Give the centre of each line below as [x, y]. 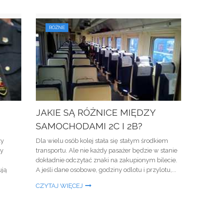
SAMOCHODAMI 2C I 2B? [89, 126]
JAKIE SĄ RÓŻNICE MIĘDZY [96, 112]
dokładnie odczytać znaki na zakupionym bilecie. [107, 160]
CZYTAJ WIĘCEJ [59, 186]
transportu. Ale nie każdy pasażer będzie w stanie [107, 150]
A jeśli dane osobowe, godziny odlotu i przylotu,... [106, 170]
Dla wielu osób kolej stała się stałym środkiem [102, 141]
